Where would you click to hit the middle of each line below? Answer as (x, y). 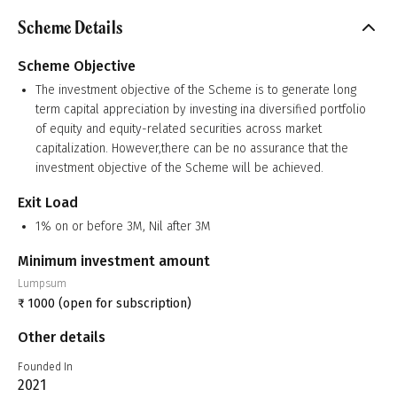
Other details (62, 337)
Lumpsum (42, 284)
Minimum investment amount (114, 261)
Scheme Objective (77, 66)
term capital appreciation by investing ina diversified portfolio (201, 109)
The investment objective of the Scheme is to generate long (196, 90)
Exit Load (48, 202)
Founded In (45, 367)
